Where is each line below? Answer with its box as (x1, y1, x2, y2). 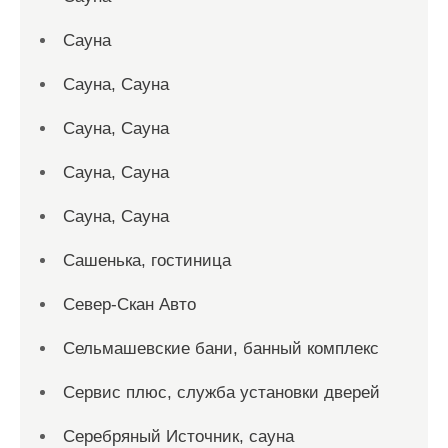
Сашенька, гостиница (63, 251, 231, 270)
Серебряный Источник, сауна (63, 427, 294, 446)
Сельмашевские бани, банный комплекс (63, 339, 379, 358)
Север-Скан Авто (63, 295, 196, 314)
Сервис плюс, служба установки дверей (63, 383, 380, 402)
